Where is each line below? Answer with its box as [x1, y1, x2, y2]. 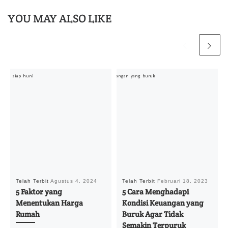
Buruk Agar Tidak [122, 209, 183, 219]
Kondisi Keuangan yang [122, 198, 204, 208]
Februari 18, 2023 [157, 178, 208, 184]
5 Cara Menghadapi [122, 187, 189, 197]
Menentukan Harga [15, 198, 83, 208]
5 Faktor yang [15, 187, 62, 197]
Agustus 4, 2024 [50, 178, 97, 184]
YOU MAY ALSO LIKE [8, 12, 111, 26]
